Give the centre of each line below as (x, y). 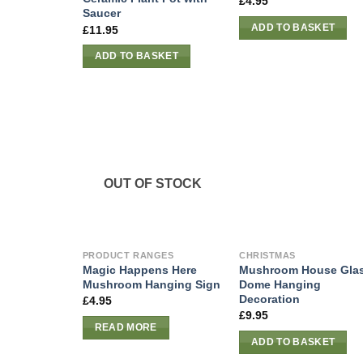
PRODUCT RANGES (128, 255)
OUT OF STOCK (153, 183)
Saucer (101, 13)
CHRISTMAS (267, 255)
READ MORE (126, 327)
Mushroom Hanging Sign (151, 284)
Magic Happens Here (139, 269)
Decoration (270, 299)
